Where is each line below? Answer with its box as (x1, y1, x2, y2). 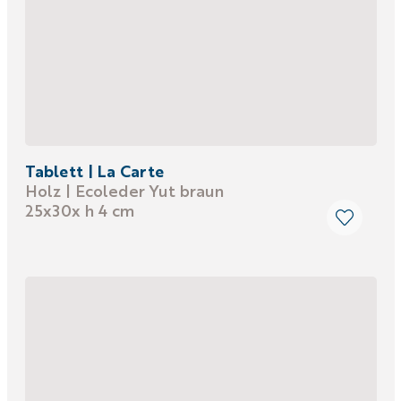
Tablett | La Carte (24, 159, 164, 182)
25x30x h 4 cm (24, 199, 134, 221)
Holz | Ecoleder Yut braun (24, 179, 224, 201)
